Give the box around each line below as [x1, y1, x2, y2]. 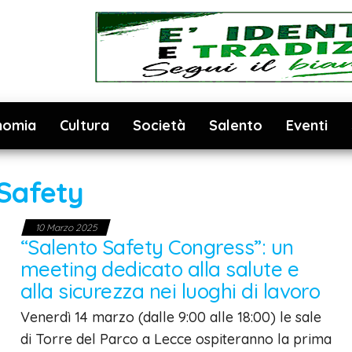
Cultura [60, 116, 109, 134]
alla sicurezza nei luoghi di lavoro [20, 278, 321, 304]
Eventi [286, 116, 328, 134]
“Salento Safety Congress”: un [20, 234, 294, 260]
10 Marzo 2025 [35, 222, 97, 233]
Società [133, 116, 185, 134]
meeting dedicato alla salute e [20, 256, 299, 282]
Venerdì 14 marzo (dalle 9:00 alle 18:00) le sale [20, 308, 321, 326]
